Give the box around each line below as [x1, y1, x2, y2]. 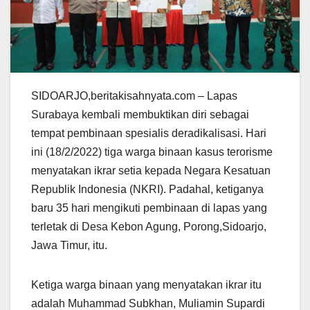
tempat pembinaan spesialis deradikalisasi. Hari [31, 127, 266, 139]
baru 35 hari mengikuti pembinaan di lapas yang [31, 201, 267, 214]
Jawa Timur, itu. [31, 239, 107, 251]
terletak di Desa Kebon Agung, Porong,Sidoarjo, [31, 220, 266, 232]
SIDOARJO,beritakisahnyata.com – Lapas [31, 89, 237, 102]
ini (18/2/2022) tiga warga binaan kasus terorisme [31, 145, 273, 158]
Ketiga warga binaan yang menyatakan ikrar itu [31, 278, 262, 291]
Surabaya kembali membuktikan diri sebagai [31, 108, 249, 120]
